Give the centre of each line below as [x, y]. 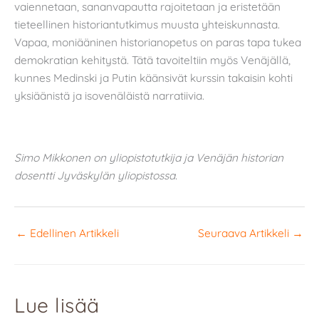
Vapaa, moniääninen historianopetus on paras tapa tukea [158, 42]
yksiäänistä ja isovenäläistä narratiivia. [109, 96]
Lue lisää [57, 305]
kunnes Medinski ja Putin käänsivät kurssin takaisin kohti [153, 78]
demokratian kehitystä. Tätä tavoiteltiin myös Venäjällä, [152, 60]
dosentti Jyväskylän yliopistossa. [96, 176]
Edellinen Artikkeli [73, 232]
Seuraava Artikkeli [245, 232]
